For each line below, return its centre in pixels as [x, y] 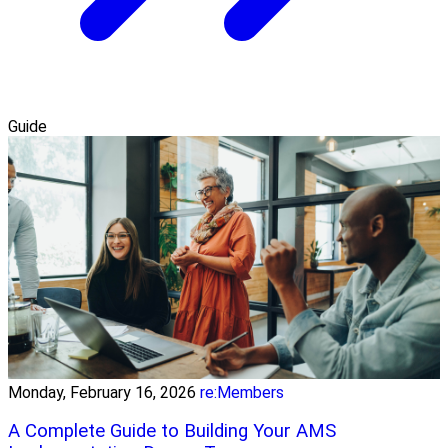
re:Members [242, 392]
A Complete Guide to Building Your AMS [172, 431]
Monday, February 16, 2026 [102, 392]
